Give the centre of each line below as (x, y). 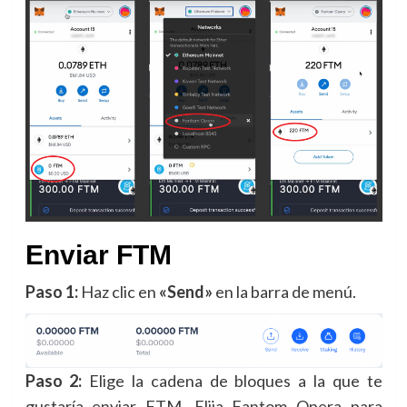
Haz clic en (118, 291)
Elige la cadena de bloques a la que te (232, 380)
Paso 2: (54, 380)
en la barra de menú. (284, 291)
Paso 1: (51, 291)
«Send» (185, 291)
